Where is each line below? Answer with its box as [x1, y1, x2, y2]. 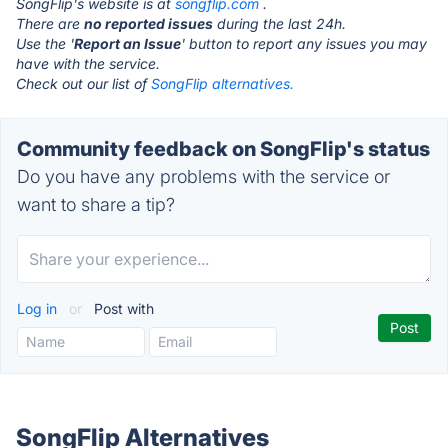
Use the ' [16, 35, 74, 52]
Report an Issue [74, 35, 181, 52]
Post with [90, 300, 154, 317]
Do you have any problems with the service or [17, 166, 390, 187]
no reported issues [84, 15, 213, 32]
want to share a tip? [17, 194, 175, 215]
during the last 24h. [213, 15, 346, 32]
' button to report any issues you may [181, 35, 427, 52]
